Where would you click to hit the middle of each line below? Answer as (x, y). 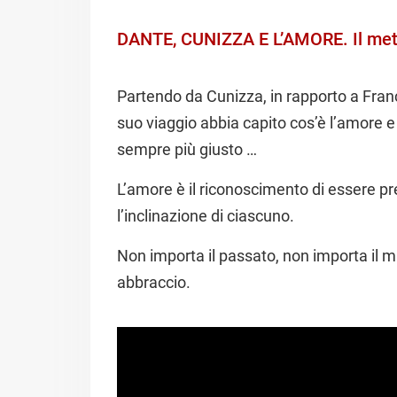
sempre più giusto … (187, 150)
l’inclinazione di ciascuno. (206, 216)
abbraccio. (154, 283)
